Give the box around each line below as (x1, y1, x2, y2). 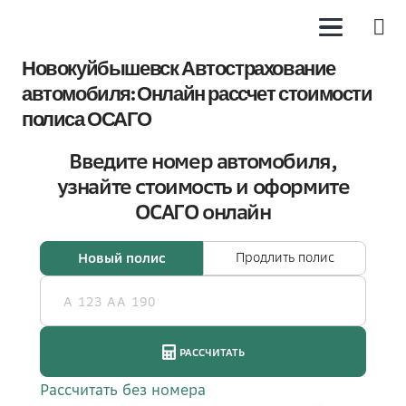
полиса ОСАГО (22, 104, 151, 131)
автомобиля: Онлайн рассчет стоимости (22, 79, 372, 106)
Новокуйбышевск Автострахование (22, 53, 335, 81)
